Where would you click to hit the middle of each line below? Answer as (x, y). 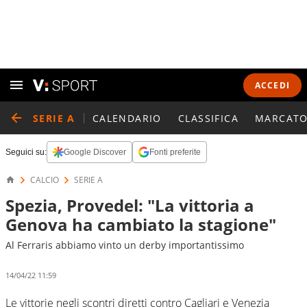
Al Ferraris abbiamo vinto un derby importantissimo (125, 245)
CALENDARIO (127, 118)
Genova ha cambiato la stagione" (141, 224)
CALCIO (45, 180)
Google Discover (95, 152)
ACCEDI (272, 85)
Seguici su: (26, 152)
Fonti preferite (175, 152)
